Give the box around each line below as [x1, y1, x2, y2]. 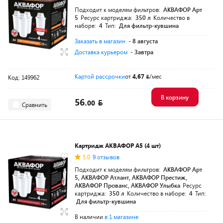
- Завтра [130, 48, 153, 56]
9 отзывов [93, 153, 119, 161]
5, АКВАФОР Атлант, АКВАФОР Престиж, [75, 173, 187, 181]
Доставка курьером [75, 48, 127, 56]
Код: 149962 [8, 73, 39, 81]
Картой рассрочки [75, 72, 125, 80]
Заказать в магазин [75, 37, 125, 45]
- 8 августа [128, 37, 158, 45]
